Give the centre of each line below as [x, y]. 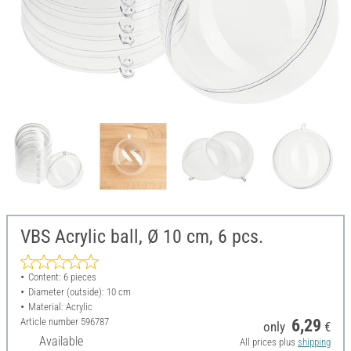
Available [61, 342]
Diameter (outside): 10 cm [79, 292]
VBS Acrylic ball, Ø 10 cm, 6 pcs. [142, 237]
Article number [51, 322]
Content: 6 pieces [62, 277]
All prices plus [268, 342]
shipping [314, 342]
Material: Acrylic [60, 307]
